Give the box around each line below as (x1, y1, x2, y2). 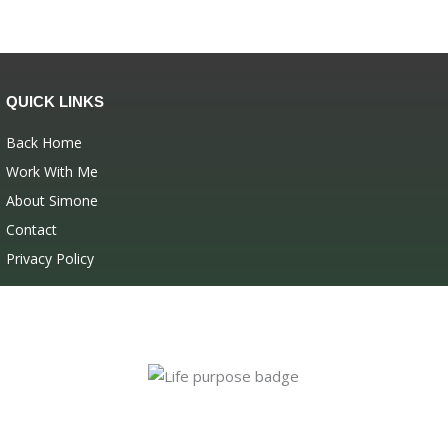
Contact (5, 220, 57, 239)
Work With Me (5, 162, 98, 181)
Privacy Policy (5, 249, 94, 268)
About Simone (5, 191, 98, 210)
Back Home (5, 133, 82, 152)
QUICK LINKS (5, 93, 104, 110)
